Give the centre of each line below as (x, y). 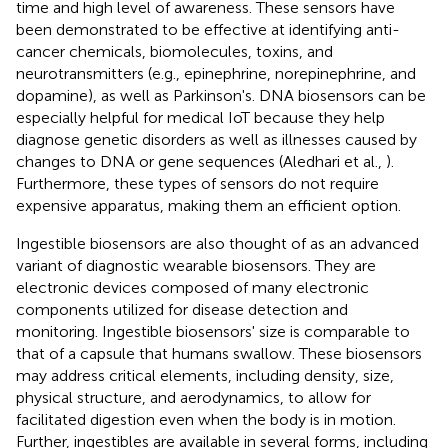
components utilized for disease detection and (182, 309)
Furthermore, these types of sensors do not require (197, 183)
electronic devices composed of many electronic (192, 287)
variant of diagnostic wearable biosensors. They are (196, 265)
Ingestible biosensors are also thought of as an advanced (217, 243)
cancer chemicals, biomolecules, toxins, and (174, 51)
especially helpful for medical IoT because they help (200, 117)
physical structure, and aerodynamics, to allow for (193, 397)
